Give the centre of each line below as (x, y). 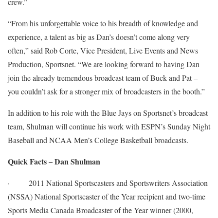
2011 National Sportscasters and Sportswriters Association (118, 183)
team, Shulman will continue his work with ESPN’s (88, 126)
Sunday (179, 126)
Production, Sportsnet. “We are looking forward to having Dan (104, 64)
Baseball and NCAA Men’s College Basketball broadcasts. (98, 140)
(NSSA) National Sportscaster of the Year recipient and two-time (107, 196)
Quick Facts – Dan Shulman (54, 161)
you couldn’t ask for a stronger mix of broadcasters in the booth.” (106, 91)
